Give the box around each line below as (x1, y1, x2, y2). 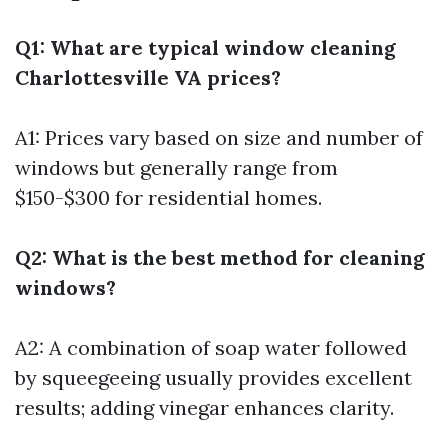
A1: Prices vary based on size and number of (15, 125, 423, 150)
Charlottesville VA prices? (15, 65, 281, 90)
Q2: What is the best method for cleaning (15, 245, 425, 270)
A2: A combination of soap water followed (15, 335, 407, 360)
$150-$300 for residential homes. (15, 185, 322, 210)
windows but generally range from (15, 155, 338, 180)
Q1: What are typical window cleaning (15, 35, 396, 60)
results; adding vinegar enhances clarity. (15, 395, 394, 420)
